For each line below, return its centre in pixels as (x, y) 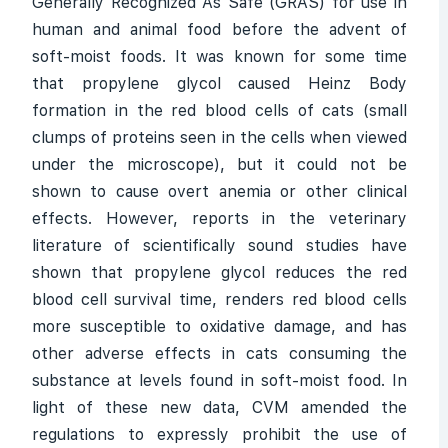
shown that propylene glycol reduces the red (219, 272)
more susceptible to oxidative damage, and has (219, 326)
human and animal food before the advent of (219, 29)
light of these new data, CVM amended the (219, 407)
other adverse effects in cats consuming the (219, 353)
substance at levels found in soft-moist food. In (219, 380)
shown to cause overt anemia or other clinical (219, 191)
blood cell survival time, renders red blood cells (219, 299)
